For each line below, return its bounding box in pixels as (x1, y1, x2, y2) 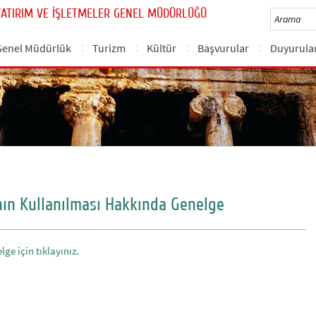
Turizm (92, 41, 126, 55)
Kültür (147, 41, 177, 55)
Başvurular (197, 41, 250, 55)
